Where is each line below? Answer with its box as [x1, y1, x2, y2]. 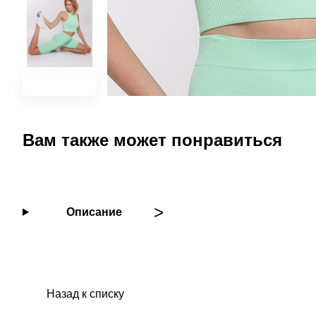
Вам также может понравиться [23, 130, 282, 150]
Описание [66, 205, 122, 218]
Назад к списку [47, 287, 124, 300]
